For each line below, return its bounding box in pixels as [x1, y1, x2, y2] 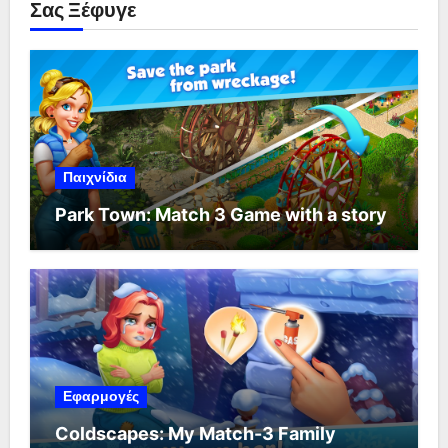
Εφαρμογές [62, 388, 139, 405]
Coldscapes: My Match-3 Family [54, 423, 336, 444]
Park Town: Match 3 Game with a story [54, 203, 387, 225]
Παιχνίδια [62, 168, 127, 186]
